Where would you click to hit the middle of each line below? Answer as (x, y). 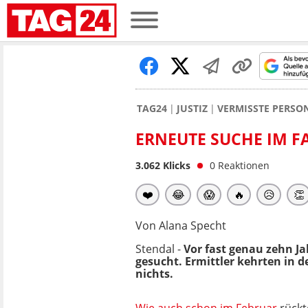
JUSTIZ (192, 108)
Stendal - (159, 249)
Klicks (175, 165)
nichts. (154, 274)
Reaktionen (244, 165)
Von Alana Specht (181, 225)
